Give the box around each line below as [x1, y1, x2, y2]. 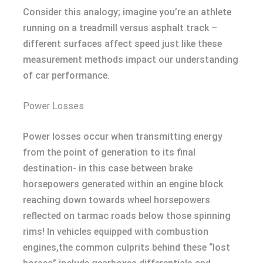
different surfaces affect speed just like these [23, 38, 222, 50]
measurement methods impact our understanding [23, 54, 238, 66]
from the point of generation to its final [23, 147, 195, 159]
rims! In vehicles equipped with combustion [23, 226, 208, 238]
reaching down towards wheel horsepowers [23, 194, 210, 206]
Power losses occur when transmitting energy [23, 131, 222, 143]
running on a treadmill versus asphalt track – [23, 22, 217, 34]
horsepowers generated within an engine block [23, 178, 223, 190]
